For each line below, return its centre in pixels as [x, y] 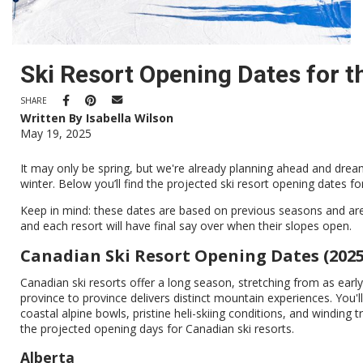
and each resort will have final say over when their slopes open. [186, 226]
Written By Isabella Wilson [97, 118]
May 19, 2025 [56, 134]
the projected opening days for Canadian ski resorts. [157, 329]
